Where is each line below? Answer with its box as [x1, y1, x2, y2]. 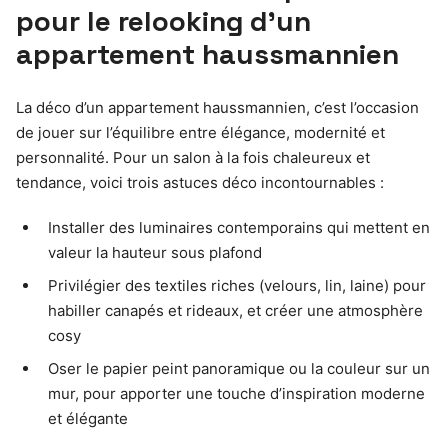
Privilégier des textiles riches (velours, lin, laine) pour [48, 276, 426, 296]
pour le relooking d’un [16, 3, 311, 40]
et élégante [48, 409, 128, 429]
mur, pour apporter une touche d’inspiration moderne [48, 384, 425, 404]
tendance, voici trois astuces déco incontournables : [16, 173, 384, 193]
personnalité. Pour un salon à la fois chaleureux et [16, 148, 370, 168]
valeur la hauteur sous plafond [48, 243, 262, 263]
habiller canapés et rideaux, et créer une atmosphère [48, 301, 423, 321]
